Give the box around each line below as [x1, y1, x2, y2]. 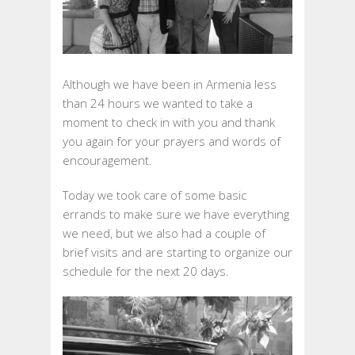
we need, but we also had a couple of [63, 225, 265, 242]
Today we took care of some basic [63, 187, 246, 204]
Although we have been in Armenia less [63, 76, 277, 93]
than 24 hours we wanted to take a [63, 95, 253, 112]
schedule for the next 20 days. [63, 263, 229, 280]
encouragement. [63, 152, 152, 169]
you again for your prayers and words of [63, 133, 281, 150]
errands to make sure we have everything [63, 206, 289, 223]
